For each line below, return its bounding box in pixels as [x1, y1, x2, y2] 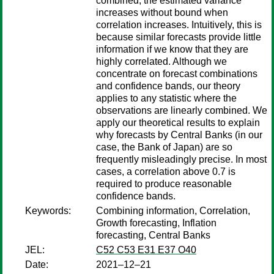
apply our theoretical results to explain [96, 117, 260, 128]
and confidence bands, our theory [96, 81, 240, 91]
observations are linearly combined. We [96, 105, 267, 116]
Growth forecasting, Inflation [96, 218, 217, 228]
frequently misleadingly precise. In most [96, 154, 267, 165]
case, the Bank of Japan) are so [96, 142, 232, 152]
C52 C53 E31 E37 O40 [96, 245, 196, 255]
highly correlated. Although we [96, 56, 227, 67]
